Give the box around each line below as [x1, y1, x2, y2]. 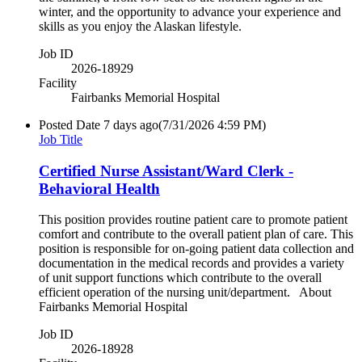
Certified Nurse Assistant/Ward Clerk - [39, 162, 293, 179]
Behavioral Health [39, 179, 160, 197]
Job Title [39, 132, 82, 146]
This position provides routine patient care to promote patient [39, 213, 347, 227]
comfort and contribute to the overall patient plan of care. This [39, 227, 353, 242]
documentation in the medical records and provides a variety [39, 256, 344, 271]
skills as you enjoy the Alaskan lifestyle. [39, 19, 242, 33]
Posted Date [39, 117, 100, 132]
